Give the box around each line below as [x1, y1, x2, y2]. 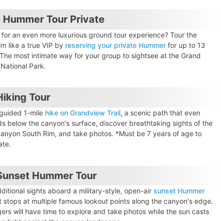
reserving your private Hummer [65, 40, 166, 49]
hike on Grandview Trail [45, 109, 121, 117]
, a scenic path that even [120, 109, 201, 117]
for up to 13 [166, 40, 206, 49]
